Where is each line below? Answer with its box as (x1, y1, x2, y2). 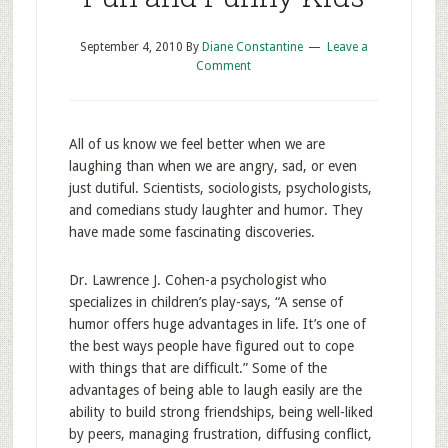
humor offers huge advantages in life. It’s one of (68, 316, 366, 332)
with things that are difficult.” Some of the (68, 360, 327, 376)
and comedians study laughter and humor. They (68, 202, 363, 218)
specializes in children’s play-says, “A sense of (68, 294, 343, 310)
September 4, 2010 (79, 40, 183, 54)
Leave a (326, 40, 368, 54)
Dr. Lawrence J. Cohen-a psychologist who (68, 272, 327, 288)
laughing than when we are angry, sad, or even (68, 158, 357, 174)
